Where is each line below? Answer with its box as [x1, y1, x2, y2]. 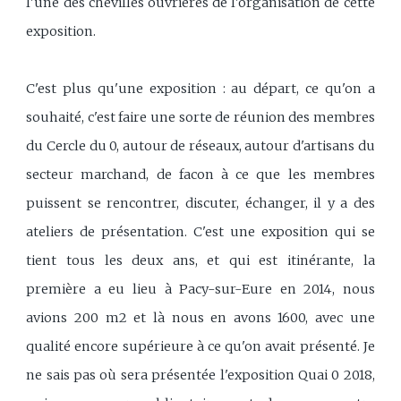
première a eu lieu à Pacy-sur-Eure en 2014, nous [26, 280, 375, 297]
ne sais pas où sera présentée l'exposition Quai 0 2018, [26, 366, 375, 383]
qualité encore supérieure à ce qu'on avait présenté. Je [26, 337, 375, 354]
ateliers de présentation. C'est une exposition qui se [26, 223, 375, 240]
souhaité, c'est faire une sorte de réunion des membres [26, 108, 375, 125]
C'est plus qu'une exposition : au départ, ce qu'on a [26, 80, 375, 97]
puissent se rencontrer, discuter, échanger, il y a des [26, 194, 375, 211]
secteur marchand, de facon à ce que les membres [26, 166, 375, 183]
